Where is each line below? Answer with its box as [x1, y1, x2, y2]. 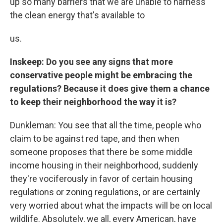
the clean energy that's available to [10, 10, 145, 20]
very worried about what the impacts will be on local [10, 200, 212, 211]
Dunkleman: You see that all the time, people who [10, 120, 201, 130]
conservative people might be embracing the [10, 70, 192, 80]
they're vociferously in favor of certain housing [10, 173, 193, 184]
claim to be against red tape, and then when [10, 133, 179, 144]
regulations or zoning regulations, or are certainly [10, 187, 200, 197]
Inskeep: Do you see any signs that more [10, 56, 173, 67]
